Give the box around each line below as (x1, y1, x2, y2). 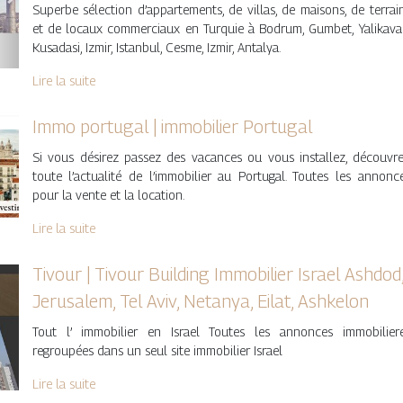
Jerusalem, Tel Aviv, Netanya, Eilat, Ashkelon (31, 291, 369, 313)
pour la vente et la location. (31, 187, 184, 203)
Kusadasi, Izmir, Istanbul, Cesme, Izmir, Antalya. (31, 40, 281, 55)
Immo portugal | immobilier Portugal (31, 116, 312, 139)
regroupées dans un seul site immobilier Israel (31, 343, 282, 359)
